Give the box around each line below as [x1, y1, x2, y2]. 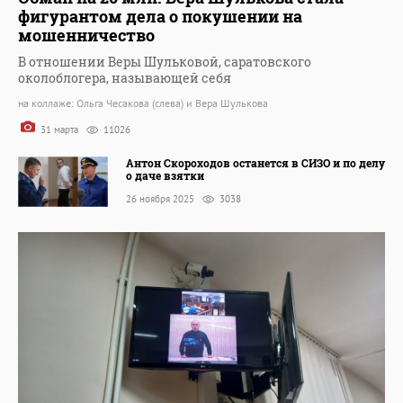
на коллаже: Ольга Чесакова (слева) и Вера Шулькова [18, 96, 268, 111]
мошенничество [18, 24, 155, 47]
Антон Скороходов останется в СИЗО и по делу [126, 155, 385, 170]
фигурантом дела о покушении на [18, 5, 302, 28]
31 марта [38, 123, 81, 137]
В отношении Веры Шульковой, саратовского [18, 53, 311, 71]
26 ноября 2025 [126, 192, 197, 205]
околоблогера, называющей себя [18, 69, 231, 87]
